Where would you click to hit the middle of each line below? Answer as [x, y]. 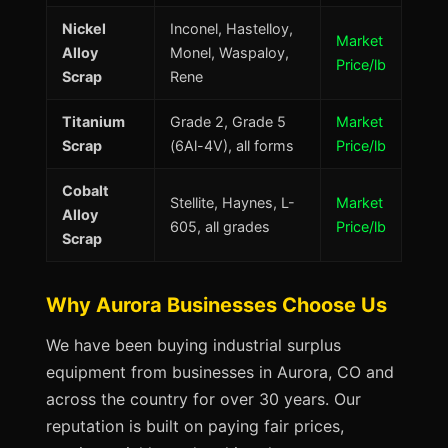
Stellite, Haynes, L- [232, 202]
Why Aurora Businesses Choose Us [216, 305]
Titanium [93, 121]
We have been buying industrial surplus [193, 345]
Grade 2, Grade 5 [228, 121]
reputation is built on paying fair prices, [195, 426]
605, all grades [220, 226]
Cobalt [85, 190]
